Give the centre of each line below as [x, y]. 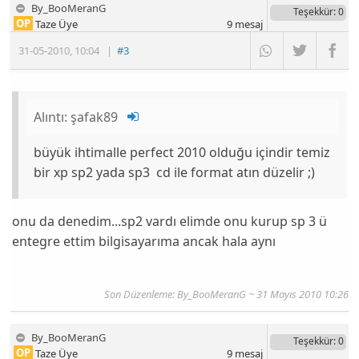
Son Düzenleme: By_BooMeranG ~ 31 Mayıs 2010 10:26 [226, 294]
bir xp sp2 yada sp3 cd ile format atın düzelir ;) [175, 173]
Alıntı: [52, 117]
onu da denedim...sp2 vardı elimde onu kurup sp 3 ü [170, 221]
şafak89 [95, 117]
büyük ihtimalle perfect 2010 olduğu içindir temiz [182, 153]
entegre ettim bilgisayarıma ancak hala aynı [144, 241]
